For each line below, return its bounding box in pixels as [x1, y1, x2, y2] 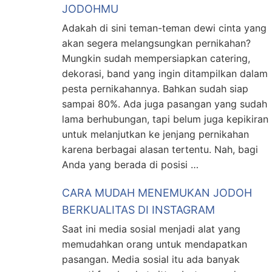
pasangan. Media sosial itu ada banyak [62, 253, 240, 265]
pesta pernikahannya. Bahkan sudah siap [62, 83, 248, 95]
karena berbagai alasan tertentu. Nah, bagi [62, 143, 258, 155]
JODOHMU [62, 2, 118, 15]
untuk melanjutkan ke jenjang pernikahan [62, 128, 249, 140]
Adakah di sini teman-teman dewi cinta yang [62, 22, 267, 34]
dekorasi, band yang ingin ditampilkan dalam [62, 67, 268, 80]
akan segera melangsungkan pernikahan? [62, 37, 251, 49]
